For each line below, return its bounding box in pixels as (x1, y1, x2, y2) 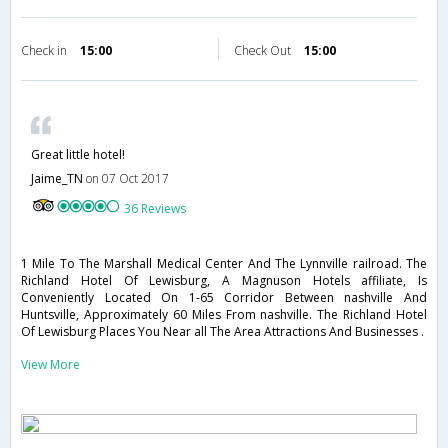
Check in (21, 42, 70, 60)
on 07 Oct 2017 (86, 170, 169, 188)
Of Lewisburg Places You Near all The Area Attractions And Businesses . (21, 323, 424, 341)
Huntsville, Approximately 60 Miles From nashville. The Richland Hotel (21, 306, 427, 324)
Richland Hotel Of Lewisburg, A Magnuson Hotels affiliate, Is (21, 272, 427, 290)
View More (21, 356, 80, 374)
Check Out (234, 42, 294, 60)
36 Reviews (124, 200, 187, 218)
